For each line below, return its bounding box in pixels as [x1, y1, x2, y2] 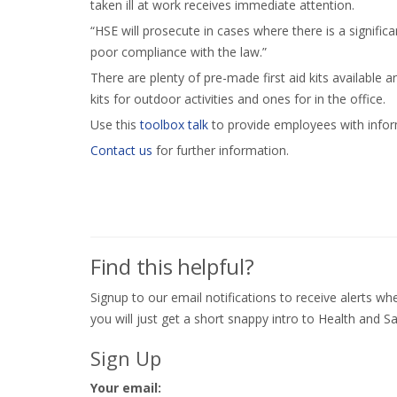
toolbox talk [140, 116, 208, 134]
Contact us [90, 142, 152, 160]
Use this [90, 116, 140, 134]
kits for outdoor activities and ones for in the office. [90, 90, 385, 108]
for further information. [152, 142, 289, 160]
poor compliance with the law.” [90, 43, 267, 61]
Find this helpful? [90, 252, 254, 282]
